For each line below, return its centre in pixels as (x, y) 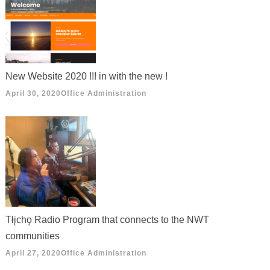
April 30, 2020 (33, 93)
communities (33, 236)
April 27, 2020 (33, 253)
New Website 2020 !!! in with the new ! (87, 76)
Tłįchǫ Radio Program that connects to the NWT (108, 219)
